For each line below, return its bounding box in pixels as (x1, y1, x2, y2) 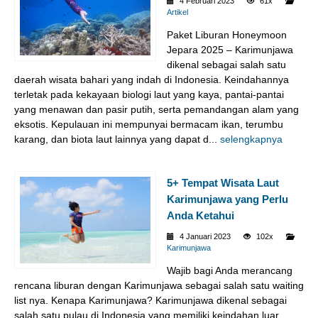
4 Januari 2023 (177, 231, 233, 241)
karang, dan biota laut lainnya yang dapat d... (14, 133, 220, 145)
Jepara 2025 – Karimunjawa (167, 43, 293, 55)
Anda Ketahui (167, 209, 234, 221)
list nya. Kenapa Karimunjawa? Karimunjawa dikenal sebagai (14, 294, 287, 306)
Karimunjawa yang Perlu (167, 192, 288, 205)
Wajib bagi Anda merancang (167, 264, 292, 276)
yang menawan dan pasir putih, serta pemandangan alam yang (14, 103, 299, 115)
